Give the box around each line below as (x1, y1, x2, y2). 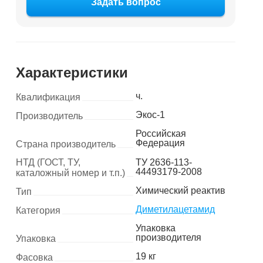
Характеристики (15, 65, 128, 80)
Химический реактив (135, 186, 225, 195)
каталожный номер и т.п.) (15, 168, 125, 178)
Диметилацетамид (135, 204, 215, 214)
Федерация (135, 138, 185, 148)
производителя (135, 232, 201, 242)
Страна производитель (15, 139, 116, 149)
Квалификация (15, 92, 80, 102)
